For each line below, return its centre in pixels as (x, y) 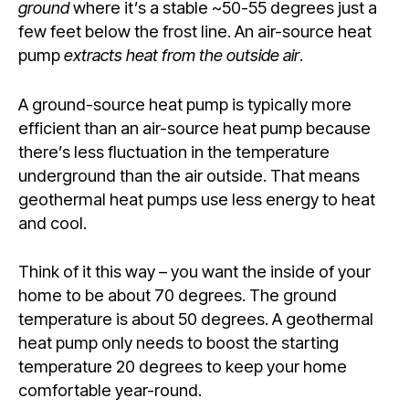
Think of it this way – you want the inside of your (194, 271)
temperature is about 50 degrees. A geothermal (196, 319)
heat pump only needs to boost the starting (178, 342)
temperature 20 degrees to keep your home (183, 366)
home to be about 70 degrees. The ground (178, 295)
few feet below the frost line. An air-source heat (195, 31)
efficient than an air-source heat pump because (194, 127)
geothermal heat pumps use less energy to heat (197, 199)
